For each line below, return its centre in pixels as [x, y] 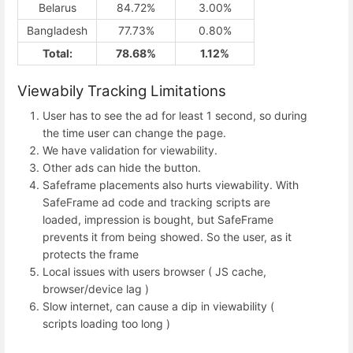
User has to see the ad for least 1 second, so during [175, 115]
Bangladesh [57, 31]
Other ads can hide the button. [122, 167]
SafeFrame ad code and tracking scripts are [156, 202]
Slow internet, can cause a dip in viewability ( [158, 306]
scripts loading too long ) [106, 323]
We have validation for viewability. [130, 150]
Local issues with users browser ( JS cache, [154, 271]
